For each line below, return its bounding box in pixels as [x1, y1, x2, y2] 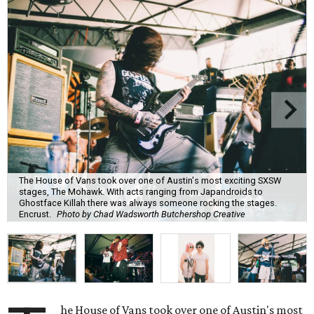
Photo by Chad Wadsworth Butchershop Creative [57, 208, 245, 219]
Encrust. [19, 208, 51, 219]
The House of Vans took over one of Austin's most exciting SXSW [19, 175, 281, 186]
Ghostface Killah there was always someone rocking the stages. [19, 197, 277, 208]
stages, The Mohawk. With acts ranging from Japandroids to [19, 186, 263, 197]
